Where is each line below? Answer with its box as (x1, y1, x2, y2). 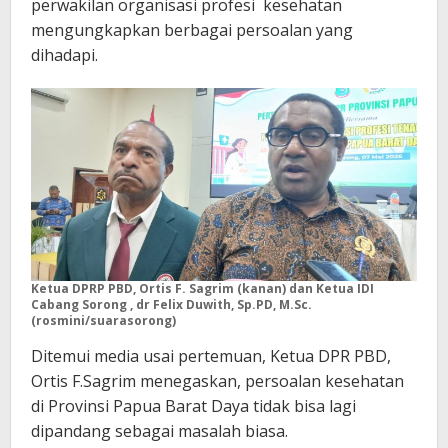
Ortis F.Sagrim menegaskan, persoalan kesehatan (31, 370, 404, 393)
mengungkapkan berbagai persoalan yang (31, 19, 353, 42)
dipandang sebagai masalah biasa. (31, 420, 288, 443)
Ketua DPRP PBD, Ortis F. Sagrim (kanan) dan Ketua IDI (31, 280, 374, 298)
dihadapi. (31, 44, 98, 67)
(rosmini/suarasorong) (31, 312, 176, 330)
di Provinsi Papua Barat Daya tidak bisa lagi (31, 395, 356, 418)
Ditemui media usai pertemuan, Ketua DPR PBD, (31, 345, 391, 368)
